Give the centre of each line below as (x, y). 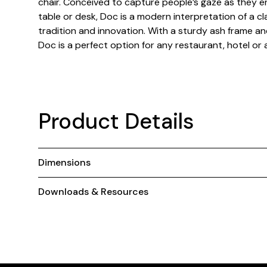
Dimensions (64, 162)
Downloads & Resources (93, 192)
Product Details (116, 121)
